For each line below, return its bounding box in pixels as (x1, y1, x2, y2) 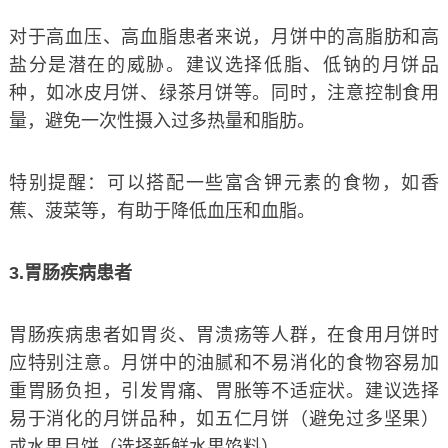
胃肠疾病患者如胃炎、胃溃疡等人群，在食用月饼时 (8, 324, 440, 345)
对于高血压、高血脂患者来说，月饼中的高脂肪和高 (8, 26, 440, 47)
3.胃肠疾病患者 (8, 262, 132, 283)
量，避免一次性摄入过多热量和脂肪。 (8, 110, 315, 131)
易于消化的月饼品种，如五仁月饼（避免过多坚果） (8, 408, 440, 429)
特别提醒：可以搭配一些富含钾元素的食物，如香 (8, 172, 440, 193)
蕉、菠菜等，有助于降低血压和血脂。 (8, 200, 315, 221)
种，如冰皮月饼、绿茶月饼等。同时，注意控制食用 (8, 82, 440, 103)
